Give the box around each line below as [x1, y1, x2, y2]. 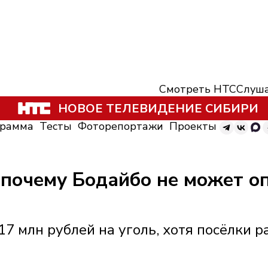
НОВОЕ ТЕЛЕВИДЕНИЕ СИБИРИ [57, 100, 258, 117]
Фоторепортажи [78, 119, 163, 133]
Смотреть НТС [159, 82, 236, 96]
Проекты [169, 119, 217, 133]
